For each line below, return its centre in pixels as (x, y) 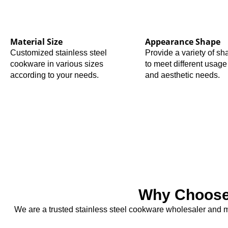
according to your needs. (54, 75)
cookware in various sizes (57, 64)
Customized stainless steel (59, 52)
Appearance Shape (182, 41)
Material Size (36, 41)
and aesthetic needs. (182, 75)
